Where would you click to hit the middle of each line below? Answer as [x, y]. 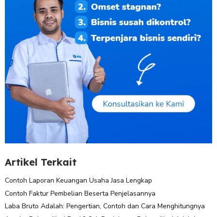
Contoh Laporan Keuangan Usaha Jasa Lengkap [78, 180]
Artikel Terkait [41, 162]
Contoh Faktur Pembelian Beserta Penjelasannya [80, 193]
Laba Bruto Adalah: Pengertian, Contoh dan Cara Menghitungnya [105, 206]
